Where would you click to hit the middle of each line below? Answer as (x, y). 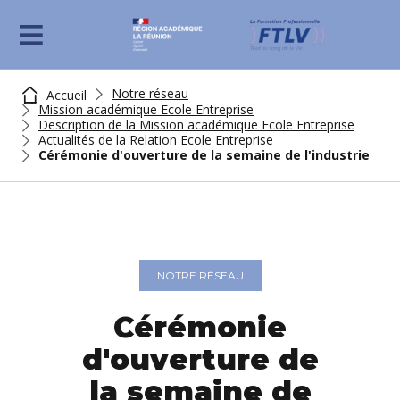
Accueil (65, 95)
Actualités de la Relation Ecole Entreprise (156, 140)
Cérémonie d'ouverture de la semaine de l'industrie (204, 155)
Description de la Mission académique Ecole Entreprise (196, 125)
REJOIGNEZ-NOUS (83, 39)
